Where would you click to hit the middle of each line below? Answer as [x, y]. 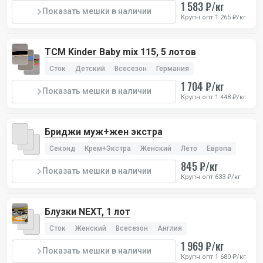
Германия [173, 68]
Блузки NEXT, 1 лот [87, 211]
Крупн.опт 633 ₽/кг [211, 177]
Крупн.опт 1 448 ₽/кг [213, 97]
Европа [219, 148]
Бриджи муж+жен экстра [104, 131]
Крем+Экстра [108, 148]
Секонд [62, 148]
